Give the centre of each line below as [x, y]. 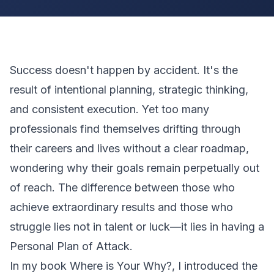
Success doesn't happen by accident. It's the [124, 70]
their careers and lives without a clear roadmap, [129, 148]
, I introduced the [215, 266]
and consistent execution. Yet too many [109, 109]
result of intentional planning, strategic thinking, [129, 90]
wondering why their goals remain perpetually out [135, 168]
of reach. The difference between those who [122, 187]
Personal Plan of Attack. [71, 246]
